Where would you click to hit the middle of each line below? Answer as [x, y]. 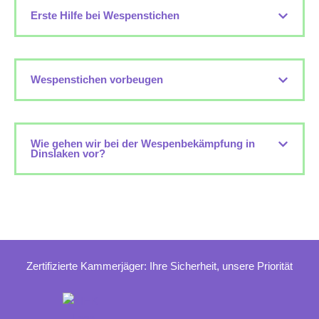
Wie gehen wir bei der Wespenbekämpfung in [143, 144]
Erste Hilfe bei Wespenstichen [105, 16]
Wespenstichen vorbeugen [97, 80]
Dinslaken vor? [68, 154]
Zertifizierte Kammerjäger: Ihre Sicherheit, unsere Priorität [159, 267]
